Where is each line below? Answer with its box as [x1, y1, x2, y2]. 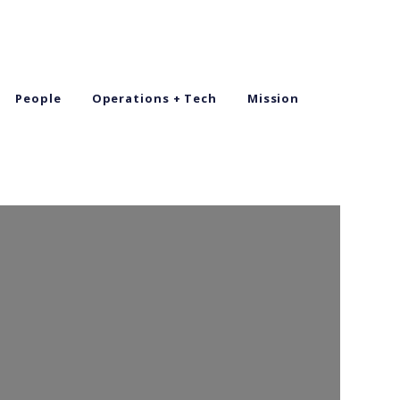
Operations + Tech [91, 89, 217, 106]
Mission [246, 89, 300, 106]
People [15, 89, 62, 106]
